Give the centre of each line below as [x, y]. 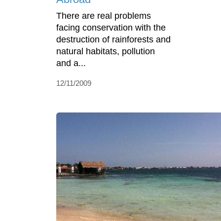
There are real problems [104, 16]
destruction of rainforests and [113, 40]
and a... [71, 63]
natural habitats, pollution [106, 52]
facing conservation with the [111, 28]
